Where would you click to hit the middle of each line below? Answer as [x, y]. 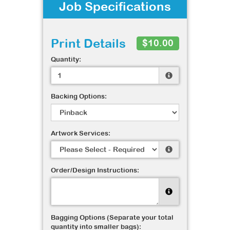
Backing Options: [79, 96]
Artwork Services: [81, 133]
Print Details [88, 43]
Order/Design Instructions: [95, 170]
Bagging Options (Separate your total [112, 217]
